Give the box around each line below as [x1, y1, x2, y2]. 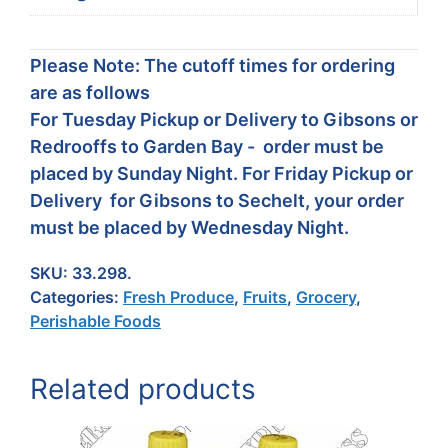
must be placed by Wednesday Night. [30, 216, 349, 238]
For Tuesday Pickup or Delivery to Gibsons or [30, 108, 418, 130]
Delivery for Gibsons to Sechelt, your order [30, 189, 404, 211]
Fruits [243, 286, 287, 307]
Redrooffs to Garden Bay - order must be [30, 135, 384, 157]
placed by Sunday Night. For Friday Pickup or [30, 162, 413, 184]
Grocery [296, 286, 356, 307]
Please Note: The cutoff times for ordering [30, 54, 395, 76]
